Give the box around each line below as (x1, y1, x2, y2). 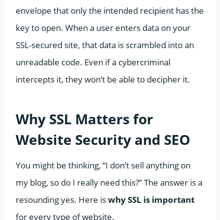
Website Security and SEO (16, 130, 190, 149)
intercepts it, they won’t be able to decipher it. (16, 73, 190, 85)
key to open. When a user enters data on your (16, 22, 191, 33)
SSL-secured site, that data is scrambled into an (16, 39, 194, 51)
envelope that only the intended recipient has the (16, 4, 204, 16)
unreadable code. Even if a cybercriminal (16, 56, 170, 68)
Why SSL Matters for (16, 109, 153, 128)
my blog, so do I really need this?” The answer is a (16, 176, 202, 188)
